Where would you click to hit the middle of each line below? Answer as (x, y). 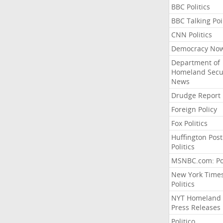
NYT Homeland (196, 198)
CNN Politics (191, 35)
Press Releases (196, 207)
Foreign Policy (194, 109)
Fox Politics (189, 123)
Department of (195, 62)
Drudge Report (196, 95)
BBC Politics (190, 7)
